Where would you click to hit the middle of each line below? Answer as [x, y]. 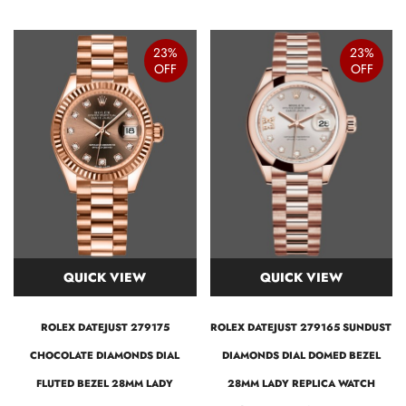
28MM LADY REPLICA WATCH [301, 383]
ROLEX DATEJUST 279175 [105, 327]
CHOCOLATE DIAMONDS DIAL [105, 355]
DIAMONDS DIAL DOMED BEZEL [301, 355]
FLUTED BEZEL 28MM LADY [105, 383]
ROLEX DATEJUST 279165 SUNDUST [301, 327]
